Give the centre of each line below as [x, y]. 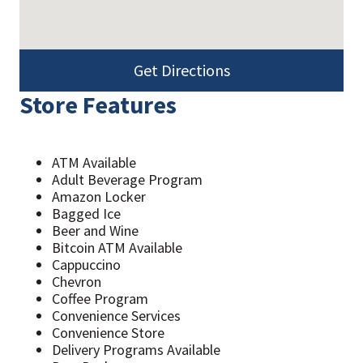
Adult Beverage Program [127, 179]
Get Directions [181, 70]
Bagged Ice [86, 213]
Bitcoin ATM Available [117, 247]
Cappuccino [86, 264]
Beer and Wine [95, 230]
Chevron [77, 281]
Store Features [98, 105]
